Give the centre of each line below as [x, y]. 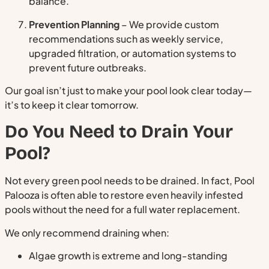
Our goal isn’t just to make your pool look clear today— [128, 90]
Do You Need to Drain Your [119, 132]
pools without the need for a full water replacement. [122, 210]
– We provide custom [169, 24]
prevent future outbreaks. [88, 67]
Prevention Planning [74, 24]
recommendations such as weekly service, [126, 38]
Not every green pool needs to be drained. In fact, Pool [130, 181]
